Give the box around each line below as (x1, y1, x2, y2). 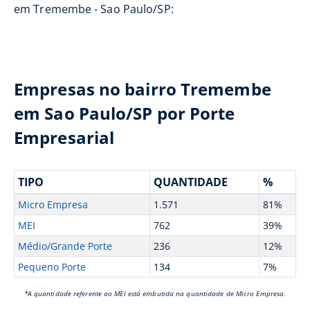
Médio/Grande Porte (17, 239, 112, 253)
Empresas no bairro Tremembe (14, 77, 271, 100)
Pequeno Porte (17, 260, 86, 273)
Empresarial (14, 126, 115, 149)
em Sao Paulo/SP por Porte (14, 102, 235, 125)
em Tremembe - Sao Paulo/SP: (14, 1, 174, 17)
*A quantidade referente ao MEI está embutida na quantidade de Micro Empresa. (24, 289, 286, 298)
